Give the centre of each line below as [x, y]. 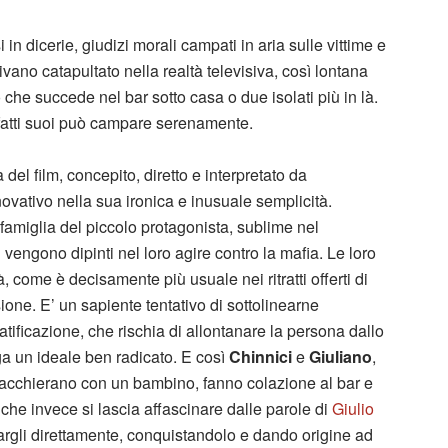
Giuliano [340, 356]
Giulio [351, 408]
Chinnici [258, 356]
